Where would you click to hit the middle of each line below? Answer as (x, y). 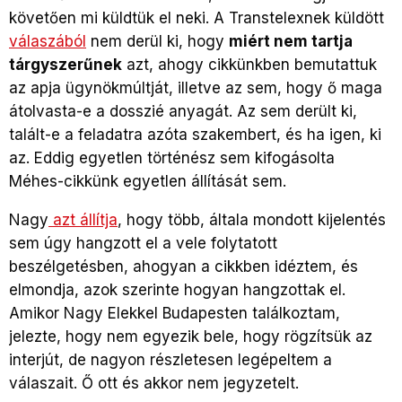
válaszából (48, 41)
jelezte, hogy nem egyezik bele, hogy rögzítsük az (191, 336)
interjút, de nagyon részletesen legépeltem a (170, 359)
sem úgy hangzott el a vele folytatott (143, 243)
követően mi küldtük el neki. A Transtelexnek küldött (197, 17)
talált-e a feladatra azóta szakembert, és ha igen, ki (195, 134)
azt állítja (83, 219)
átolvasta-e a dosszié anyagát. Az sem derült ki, (183, 111)
